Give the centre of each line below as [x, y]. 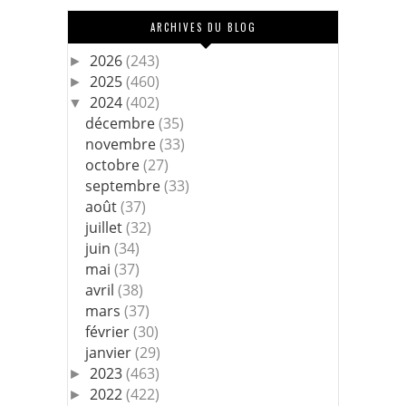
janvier [111, 353]
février [110, 332]
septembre [125, 186]
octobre [115, 165]
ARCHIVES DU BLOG [203, 28]
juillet [106, 228]
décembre [122, 124]
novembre [123, 145]
